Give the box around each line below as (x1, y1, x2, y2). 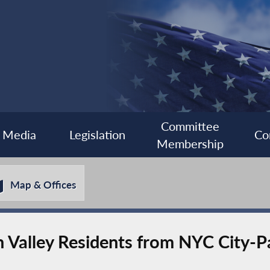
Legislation (69, 128, 126, 142)
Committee (160, 119, 219, 133)
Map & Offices (10, 178, 77, 192)
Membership (156, 136, 224, 151)
